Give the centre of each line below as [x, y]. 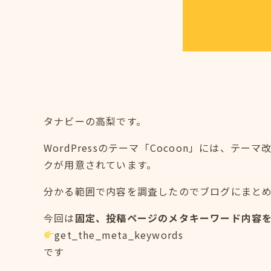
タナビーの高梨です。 [95, 121]
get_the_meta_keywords [119, 234]
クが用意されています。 [100, 164]
